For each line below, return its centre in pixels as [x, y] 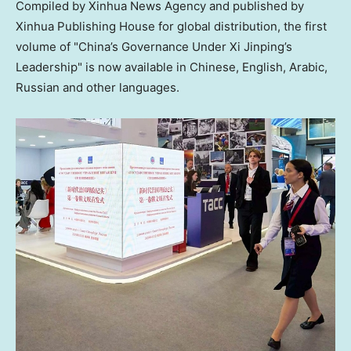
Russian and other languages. [99, 88]
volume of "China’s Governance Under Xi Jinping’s [154, 47]
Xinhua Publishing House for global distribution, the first [171, 27]
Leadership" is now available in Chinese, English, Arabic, [172, 67]
